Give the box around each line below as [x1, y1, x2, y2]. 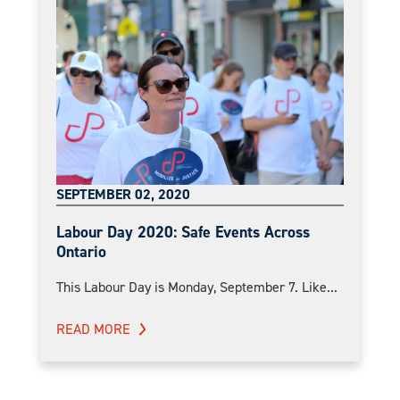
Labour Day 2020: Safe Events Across [56, 221, 310, 244]
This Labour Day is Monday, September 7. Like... [56, 278, 337, 297]
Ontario [56, 241, 106, 263]
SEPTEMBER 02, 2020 [56, 185, 190, 204]
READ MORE [56, 320, 130, 339]
